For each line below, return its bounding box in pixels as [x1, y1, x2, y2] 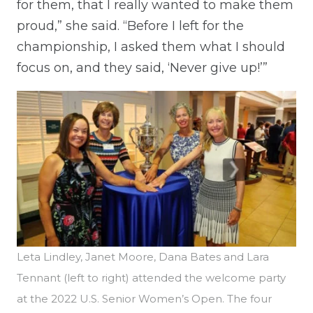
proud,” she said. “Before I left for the [17, 17, 244, 34]
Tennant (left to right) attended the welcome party [17, 270, 286, 284]
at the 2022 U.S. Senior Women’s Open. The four [17, 291, 272, 305]
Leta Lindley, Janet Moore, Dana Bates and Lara [17, 249, 269, 263]
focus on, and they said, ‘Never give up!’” [17, 59, 268, 75]
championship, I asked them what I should [17, 38, 285, 54]
